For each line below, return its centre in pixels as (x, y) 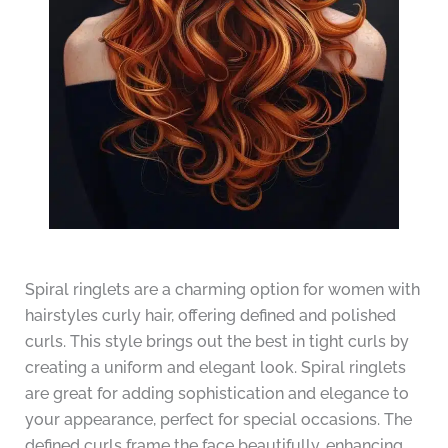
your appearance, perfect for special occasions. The (218, 419)
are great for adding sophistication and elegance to (216, 393)
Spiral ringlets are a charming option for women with (222, 289)
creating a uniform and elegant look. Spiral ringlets (215, 367)
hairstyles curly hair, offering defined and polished (210, 315)
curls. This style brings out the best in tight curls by (216, 341)
